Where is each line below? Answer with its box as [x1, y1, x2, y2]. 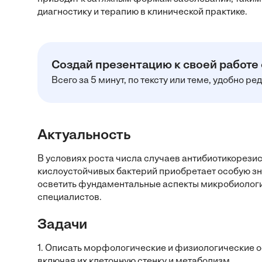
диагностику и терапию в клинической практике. [37, 8, 247, 17]
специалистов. [37, 193, 102, 202]
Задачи [37, 218, 87, 232]
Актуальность [37, 129, 130, 143]
